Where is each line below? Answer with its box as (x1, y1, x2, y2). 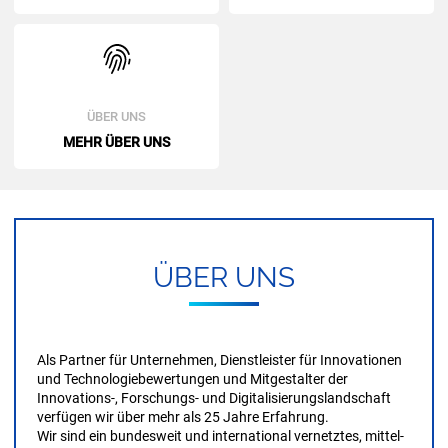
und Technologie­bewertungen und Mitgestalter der (37, 370, 348, 387)
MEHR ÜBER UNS (63, 134, 170, 150)
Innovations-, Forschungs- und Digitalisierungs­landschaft (37, 389, 391, 406)
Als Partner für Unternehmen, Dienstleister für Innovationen (37, 351, 402, 368)
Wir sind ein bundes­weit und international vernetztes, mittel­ (37, 427, 404, 444)
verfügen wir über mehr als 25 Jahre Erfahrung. (37, 408, 329, 425)
